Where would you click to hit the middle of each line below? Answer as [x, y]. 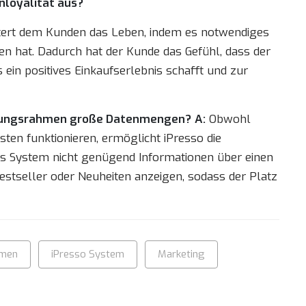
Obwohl [228, 119]
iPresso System [88, 254]
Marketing [181, 254]
